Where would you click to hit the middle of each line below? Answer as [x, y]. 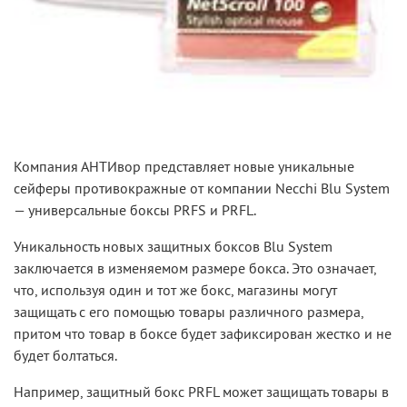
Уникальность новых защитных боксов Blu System [173, 247]
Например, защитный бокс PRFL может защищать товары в [201, 392]
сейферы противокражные [100, 189]
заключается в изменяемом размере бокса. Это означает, [195, 268]
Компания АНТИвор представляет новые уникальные [184, 167]
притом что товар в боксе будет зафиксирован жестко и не [203, 334]
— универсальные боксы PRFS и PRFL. [135, 210]
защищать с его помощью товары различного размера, [189, 312]
